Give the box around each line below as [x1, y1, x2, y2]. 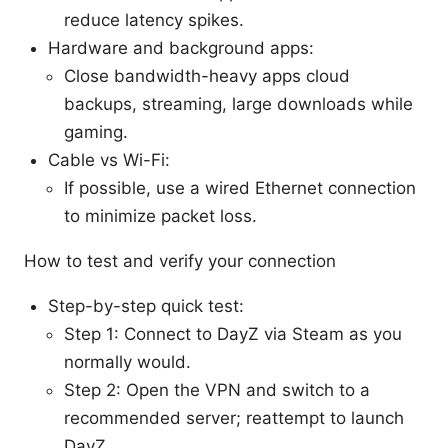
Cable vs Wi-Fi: [48, 149, 170, 170]
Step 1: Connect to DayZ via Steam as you [64, 323, 402, 344]
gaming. [64, 121, 128, 142]
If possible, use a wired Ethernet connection [64, 177, 416, 198]
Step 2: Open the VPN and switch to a [64, 379, 370, 400]
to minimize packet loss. [64, 205, 257, 226]
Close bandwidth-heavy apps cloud [64, 65, 350, 86]
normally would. [64, 351, 191, 372]
